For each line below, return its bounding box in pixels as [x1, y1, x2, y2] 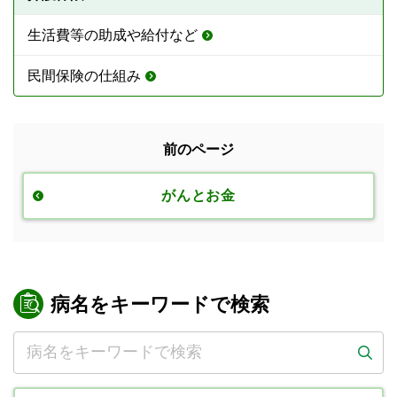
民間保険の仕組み [27, 67, 141, 83]
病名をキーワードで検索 [51, 292, 269, 315]
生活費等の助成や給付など [27, 27, 198, 43]
